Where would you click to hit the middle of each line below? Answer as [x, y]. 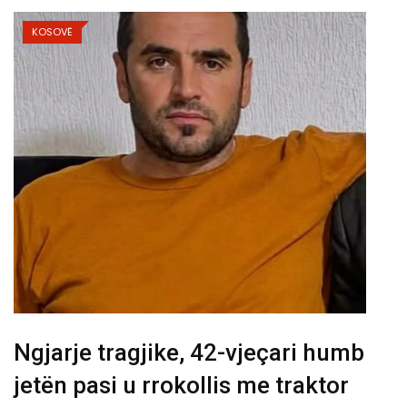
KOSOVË [52, 32]
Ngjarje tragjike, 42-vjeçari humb [189, 352]
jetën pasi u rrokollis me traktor [181, 385]
